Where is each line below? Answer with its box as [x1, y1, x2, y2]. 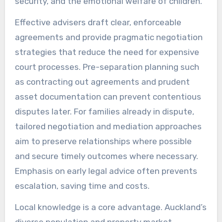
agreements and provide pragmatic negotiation [14, 32, 203, 43]
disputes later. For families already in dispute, [14, 107, 194, 117]
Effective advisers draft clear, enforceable [14, 17, 181, 28]
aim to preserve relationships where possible [14, 136, 192, 147]
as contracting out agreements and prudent [14, 77, 190, 87]
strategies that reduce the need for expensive [14, 47, 199, 57]
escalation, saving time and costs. [14, 181, 150, 191]
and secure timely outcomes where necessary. [14, 151, 198, 162]
